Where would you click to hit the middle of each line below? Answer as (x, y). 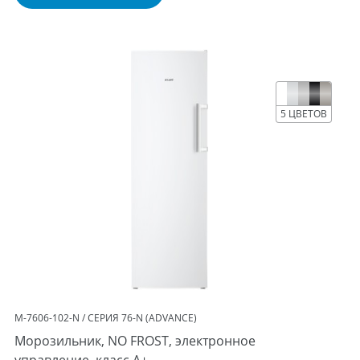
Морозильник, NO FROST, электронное (135, 341)
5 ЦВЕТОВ (303, 114)
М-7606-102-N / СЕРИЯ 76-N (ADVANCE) (106, 318)
